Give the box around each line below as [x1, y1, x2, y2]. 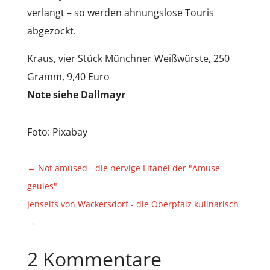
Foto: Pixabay [27, 125, 87, 139]
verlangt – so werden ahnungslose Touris [27, 5, 214, 19]
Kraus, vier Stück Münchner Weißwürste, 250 [27, 51, 230, 65]
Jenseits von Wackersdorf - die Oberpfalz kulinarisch [27, 198, 239, 210]
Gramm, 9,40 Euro [27, 69, 110, 83]
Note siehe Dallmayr [27, 87, 125, 101]
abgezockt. [27, 24, 76, 37]
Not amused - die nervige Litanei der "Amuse [37, 162, 220, 174]
